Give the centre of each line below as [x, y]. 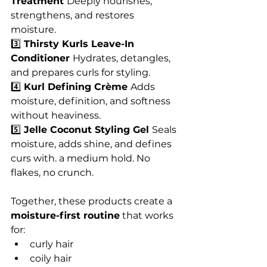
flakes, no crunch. [53, 173]
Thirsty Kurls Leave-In [80, 44]
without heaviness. [56, 116]
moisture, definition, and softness [92, 101]
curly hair [52, 244]
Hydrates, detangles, [123, 58]
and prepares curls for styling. [80, 73]
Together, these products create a [93, 201]
